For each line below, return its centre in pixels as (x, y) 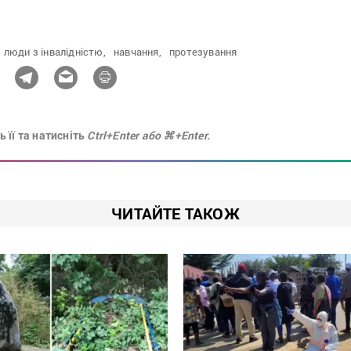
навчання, (138, 52)
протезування (203, 52)
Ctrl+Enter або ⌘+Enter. (149, 136)
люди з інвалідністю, (54, 52)
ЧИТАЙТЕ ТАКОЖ (175, 213)
